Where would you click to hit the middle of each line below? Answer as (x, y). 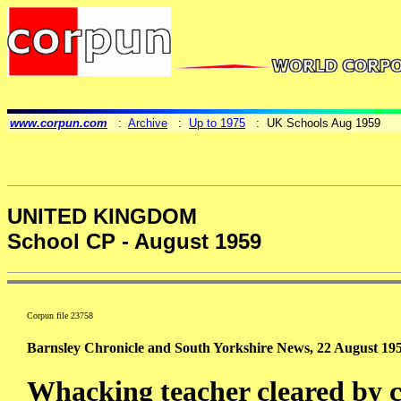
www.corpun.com (59, 123)
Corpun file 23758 (60, 316)
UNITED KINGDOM (102, 217)
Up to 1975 (217, 123)
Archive (148, 123)
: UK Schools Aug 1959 (313, 123)
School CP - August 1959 (134, 242)
